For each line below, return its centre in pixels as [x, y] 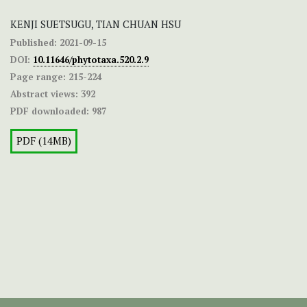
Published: [34, 42]
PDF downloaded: [50, 111]
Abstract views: [44, 94]
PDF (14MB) [44, 140]
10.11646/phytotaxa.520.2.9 [91, 59]
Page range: [38, 76]
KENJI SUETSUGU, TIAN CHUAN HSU [96, 24]
